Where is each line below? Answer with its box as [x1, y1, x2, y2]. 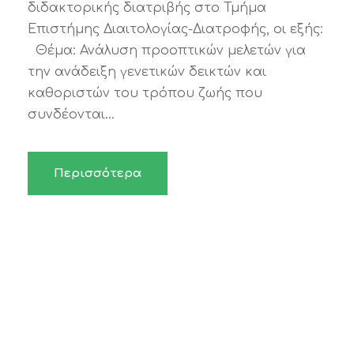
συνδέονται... [28, 107, 115, 122]
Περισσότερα [54, 166, 141, 180]
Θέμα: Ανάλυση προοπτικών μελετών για [28, 43, 306, 58]
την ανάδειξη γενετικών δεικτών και [28, 64, 266, 79]
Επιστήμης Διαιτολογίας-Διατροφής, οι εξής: [28, 21, 323, 36]
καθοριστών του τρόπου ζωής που [28, 85, 262, 100]
